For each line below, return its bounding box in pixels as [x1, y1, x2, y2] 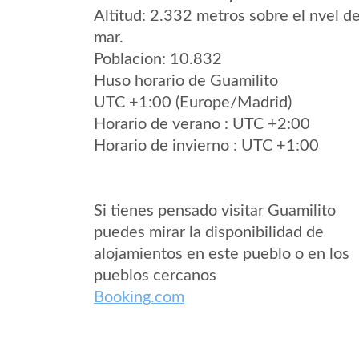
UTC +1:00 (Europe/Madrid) [94, 95, 292, 111]
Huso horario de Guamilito [94, 73, 278, 89]
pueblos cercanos [94, 268, 216, 284]
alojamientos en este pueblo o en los [94, 246, 349, 262]
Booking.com [94, 289, 184, 305]
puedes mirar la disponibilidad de [94, 224, 324, 240]
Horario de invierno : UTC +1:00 [94, 138, 319, 154]
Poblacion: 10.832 [94, 51, 222, 67]
